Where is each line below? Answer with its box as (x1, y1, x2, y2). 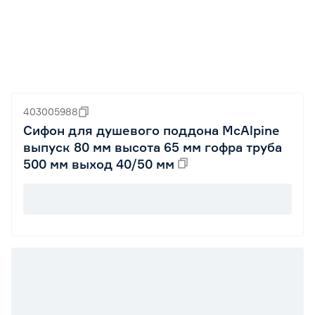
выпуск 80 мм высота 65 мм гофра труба (23, 139, 282, 155)
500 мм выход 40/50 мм (23, 156, 174, 172)
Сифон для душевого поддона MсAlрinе (23, 122, 280, 138)
